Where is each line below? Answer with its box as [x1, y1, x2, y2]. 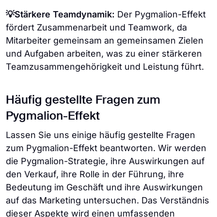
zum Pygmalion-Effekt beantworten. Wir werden [6, 142, 206, 153]
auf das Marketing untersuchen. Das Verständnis [6, 195, 209, 205]
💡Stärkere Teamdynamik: [6, 9, 115, 19]
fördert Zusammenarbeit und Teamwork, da [6, 22, 187, 32]
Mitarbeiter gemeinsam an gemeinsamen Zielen [6, 35, 203, 46]
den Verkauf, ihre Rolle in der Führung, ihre [6, 169, 184, 179]
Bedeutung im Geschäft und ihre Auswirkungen [6, 182, 203, 192]
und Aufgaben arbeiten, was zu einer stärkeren [6, 48, 202, 59]
